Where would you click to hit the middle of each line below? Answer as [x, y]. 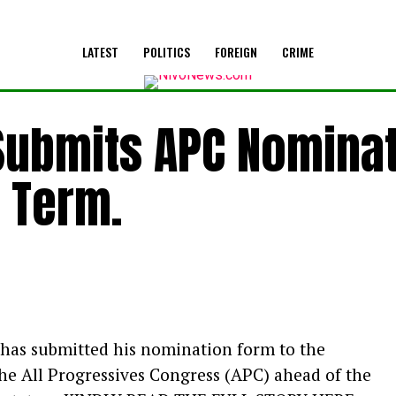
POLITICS [167, 52]
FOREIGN [236, 52]
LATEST [100, 52]
